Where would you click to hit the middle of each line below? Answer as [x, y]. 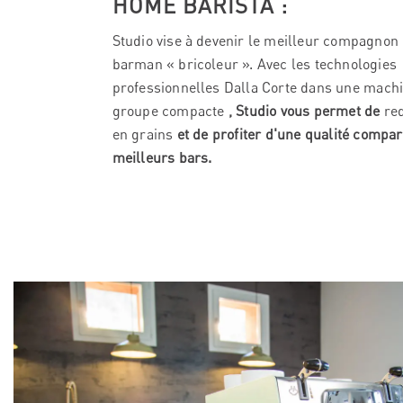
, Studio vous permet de [306, 110]
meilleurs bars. [162, 157]
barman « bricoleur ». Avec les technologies [255, 63]
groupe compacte [170, 110]
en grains [143, 134]
